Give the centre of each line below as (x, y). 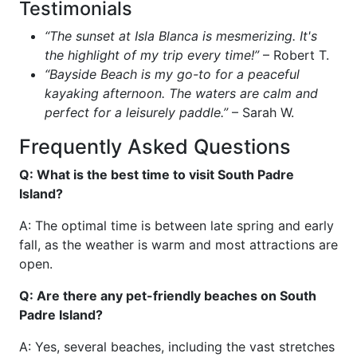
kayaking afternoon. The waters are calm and (181, 93)
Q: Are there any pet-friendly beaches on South (168, 296)
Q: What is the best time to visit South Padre (157, 175)
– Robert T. (294, 55)
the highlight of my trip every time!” (152, 55)
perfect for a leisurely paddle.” (136, 112)
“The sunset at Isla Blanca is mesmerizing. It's (181, 36)
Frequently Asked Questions (155, 147)
